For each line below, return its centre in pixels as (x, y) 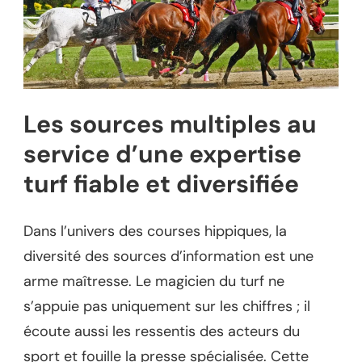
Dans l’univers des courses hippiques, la (155, 231)
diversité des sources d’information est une (168, 256)
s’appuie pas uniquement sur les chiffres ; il (167, 306)
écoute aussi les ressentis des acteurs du (162, 331)
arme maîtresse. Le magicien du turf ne (154, 281)
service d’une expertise (162, 154)
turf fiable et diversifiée (161, 183)
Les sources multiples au (170, 124)
